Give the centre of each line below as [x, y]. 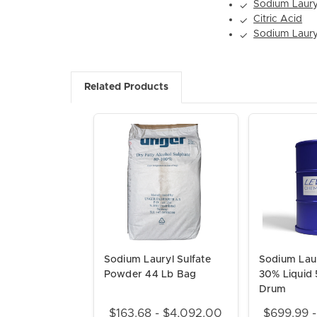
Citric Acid [278, 19]
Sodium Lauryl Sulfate [157, 260]
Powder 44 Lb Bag [150, 275]
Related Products [126, 87]
